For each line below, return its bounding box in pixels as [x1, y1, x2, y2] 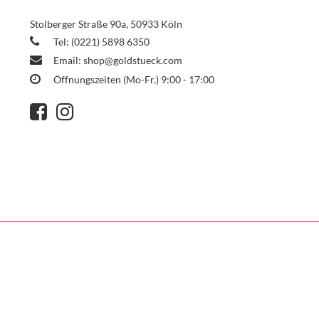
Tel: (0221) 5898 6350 [51, 36, 150, 48]
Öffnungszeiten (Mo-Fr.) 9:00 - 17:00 [51, 73, 214, 85]
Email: [51, 53, 83, 66]
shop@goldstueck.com [83, 53, 182, 66]
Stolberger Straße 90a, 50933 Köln [30, 17, 182, 30]
